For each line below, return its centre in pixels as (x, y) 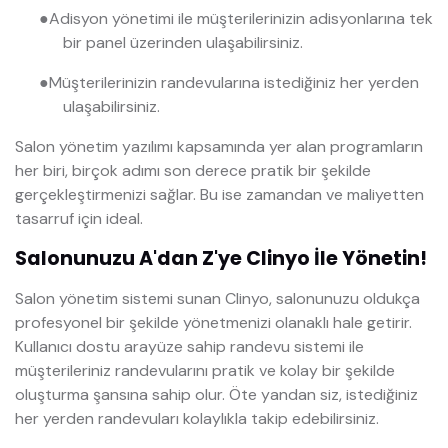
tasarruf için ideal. (79, 219)
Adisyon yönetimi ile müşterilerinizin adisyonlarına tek (241, 19)
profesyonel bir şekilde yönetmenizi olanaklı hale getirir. (213, 323)
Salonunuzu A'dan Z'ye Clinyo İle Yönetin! (221, 259)
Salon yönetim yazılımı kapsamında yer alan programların (219, 147)
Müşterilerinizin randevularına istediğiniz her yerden (234, 83)
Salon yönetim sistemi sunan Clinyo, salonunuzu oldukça (217, 299)
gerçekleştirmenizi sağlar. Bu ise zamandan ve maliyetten (219, 195)
